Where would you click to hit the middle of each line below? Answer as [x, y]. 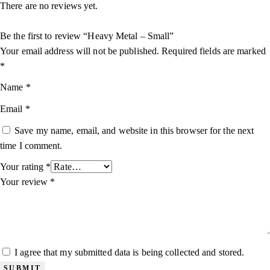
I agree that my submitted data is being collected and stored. [130, 252]
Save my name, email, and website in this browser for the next [134, 130]
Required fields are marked [214, 51]
